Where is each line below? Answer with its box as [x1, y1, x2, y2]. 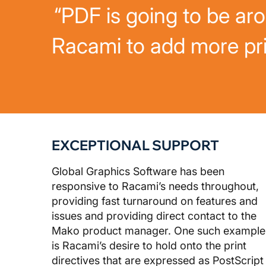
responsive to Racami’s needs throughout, [52, 180, 259, 193]
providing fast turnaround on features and [52, 195, 258, 208]
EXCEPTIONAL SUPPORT [52, 137, 219, 154]
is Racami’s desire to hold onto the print [52, 239, 246, 252]
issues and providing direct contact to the [52, 210, 256, 223]
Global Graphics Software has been [52, 165, 224, 178]
